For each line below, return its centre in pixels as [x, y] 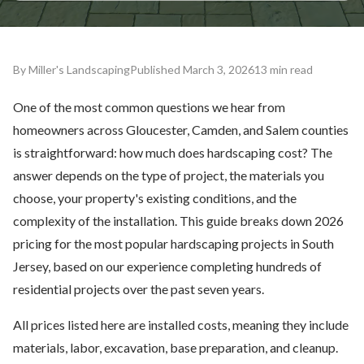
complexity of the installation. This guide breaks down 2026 [178, 221]
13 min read [284, 69]
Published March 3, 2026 [192, 69]
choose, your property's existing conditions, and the [155, 198]
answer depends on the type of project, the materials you [169, 175]
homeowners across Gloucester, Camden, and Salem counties [181, 130]
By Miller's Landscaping [71, 69]
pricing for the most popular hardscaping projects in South [173, 243]
